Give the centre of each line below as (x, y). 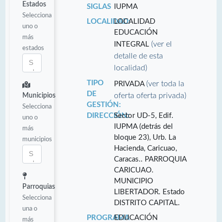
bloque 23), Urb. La (145, 137)
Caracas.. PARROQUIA (150, 159)
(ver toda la (166, 83)
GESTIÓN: (104, 105)
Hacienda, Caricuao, (146, 148)
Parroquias (39, 187)
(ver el (162, 44)
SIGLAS (99, 6)
